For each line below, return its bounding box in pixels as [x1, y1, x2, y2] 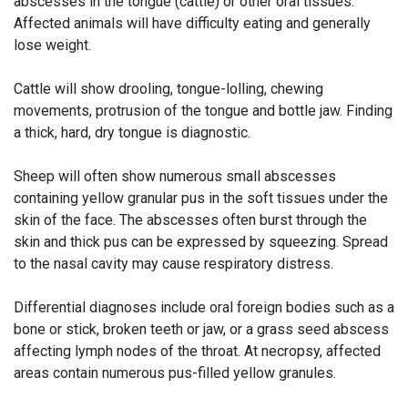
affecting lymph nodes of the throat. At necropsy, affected [14, 342, 381, 360]
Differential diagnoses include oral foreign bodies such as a [14, 299, 394, 316]
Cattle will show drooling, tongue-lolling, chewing [14, 80, 323, 97]
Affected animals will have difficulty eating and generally [14, 15, 371, 32]
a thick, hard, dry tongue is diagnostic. [14, 124, 250, 141]
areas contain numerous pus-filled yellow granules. [14, 364, 336, 382]
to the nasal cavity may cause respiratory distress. [14, 255, 333, 272]
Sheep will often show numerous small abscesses [14, 168, 336, 185]
